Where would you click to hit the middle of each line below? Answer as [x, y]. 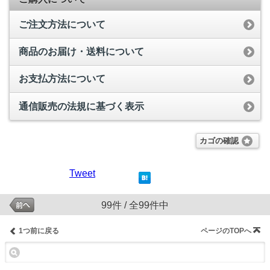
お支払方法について [62, 79]
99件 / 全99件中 [135, 205]
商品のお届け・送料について [81, 51]
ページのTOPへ [226, 231]
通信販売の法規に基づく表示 [81, 106]
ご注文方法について [62, 24]
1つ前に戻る [39, 231]
